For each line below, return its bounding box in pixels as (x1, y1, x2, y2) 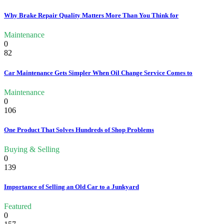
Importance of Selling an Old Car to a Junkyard (4, 183, 139, 191)
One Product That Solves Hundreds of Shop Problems (4, 125, 154, 133)
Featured (4, 202, 31, 211)
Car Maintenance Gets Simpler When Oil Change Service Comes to (4, 68, 192, 76)
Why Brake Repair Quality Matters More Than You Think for (4, 11, 178, 19)
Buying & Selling (4, 145, 59, 154)
